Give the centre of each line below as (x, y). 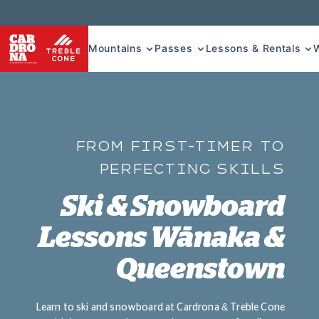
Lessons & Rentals (253, 48)
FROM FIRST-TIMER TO (180, 146)
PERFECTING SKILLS (192, 168)
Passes (174, 48)
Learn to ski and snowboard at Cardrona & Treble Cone (160, 307)
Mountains (115, 48)
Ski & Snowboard (173, 207)
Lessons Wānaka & (162, 238)
